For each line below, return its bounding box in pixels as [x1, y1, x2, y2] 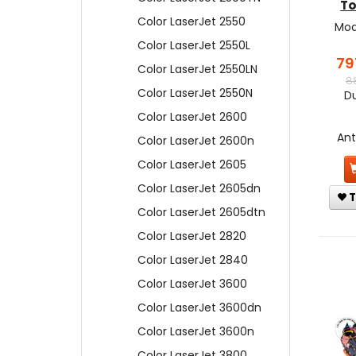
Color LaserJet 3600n [137, 323, 254, 340]
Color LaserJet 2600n [137, 133, 254, 149]
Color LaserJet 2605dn [137, 180, 261, 197]
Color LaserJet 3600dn [137, 300, 261, 316]
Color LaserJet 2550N [137, 85, 253, 102]
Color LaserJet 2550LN [137, 61, 257, 78]
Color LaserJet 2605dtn [137, 204, 265, 221]
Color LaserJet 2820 [137, 228, 246, 245]
